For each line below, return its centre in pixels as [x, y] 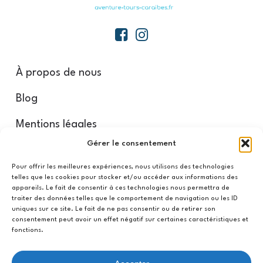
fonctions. [28, 230]
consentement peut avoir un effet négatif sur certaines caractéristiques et [130, 220]
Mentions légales [57, 124]
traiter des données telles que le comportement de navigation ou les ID [125, 199]
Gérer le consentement [131, 143]
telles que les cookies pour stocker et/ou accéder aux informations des [125, 178]
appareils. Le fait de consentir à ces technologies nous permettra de [121, 188]
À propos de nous [59, 73]
